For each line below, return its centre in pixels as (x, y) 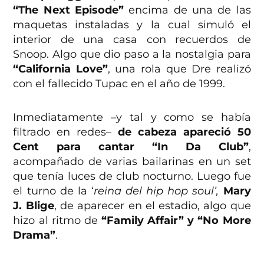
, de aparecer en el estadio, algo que (152, 206)
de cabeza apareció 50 (184, 132)
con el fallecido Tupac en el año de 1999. (119, 84)
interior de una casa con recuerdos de (132, 40)
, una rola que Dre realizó (179, 69)
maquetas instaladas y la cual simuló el (132, 25)
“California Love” (60, 69)
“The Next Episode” (69, 10)
